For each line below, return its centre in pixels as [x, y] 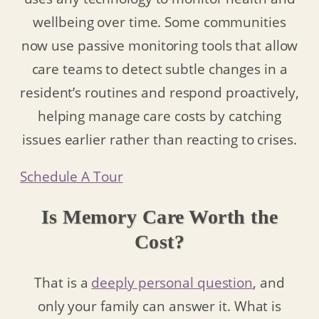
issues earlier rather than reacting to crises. [159, 139]
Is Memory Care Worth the [159, 216]
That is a [63, 283]
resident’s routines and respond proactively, [159, 92]
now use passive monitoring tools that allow [159, 45]
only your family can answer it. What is [159, 306]
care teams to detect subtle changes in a [159, 68]
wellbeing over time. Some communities [159, 21]
